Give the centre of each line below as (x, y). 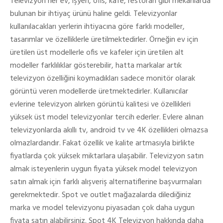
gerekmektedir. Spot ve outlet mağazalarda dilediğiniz (101, 195)
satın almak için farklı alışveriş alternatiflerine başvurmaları (106, 182)
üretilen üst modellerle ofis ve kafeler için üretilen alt (97, 53)
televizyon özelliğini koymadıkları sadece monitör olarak (103, 79)
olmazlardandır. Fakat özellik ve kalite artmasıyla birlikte (102, 143)
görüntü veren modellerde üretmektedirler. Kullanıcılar (99, 92)
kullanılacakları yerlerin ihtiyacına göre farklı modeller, (97, 27)
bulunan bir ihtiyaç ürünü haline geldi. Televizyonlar (94, 14)
